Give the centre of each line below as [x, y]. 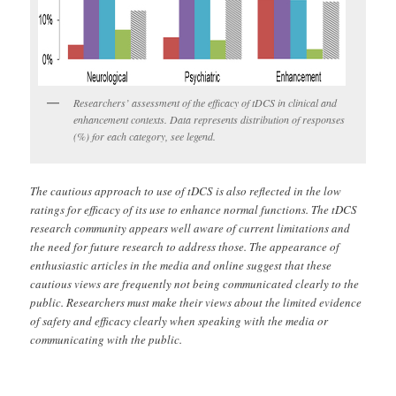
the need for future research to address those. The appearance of [185, 246]
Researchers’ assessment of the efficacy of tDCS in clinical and [206, 102]
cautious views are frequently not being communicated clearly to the [195, 283]
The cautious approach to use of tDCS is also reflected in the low [186, 190]
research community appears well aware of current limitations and [190, 228]
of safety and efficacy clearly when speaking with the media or [179, 320]
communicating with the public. [107, 339]
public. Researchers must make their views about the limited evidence [196, 302]
